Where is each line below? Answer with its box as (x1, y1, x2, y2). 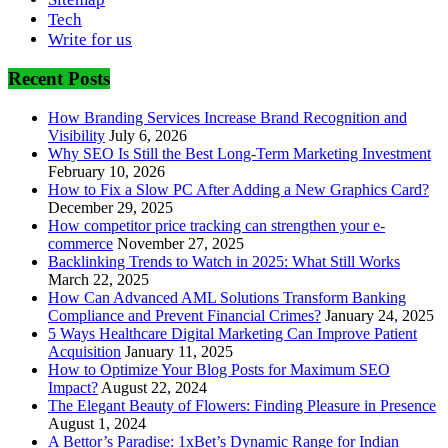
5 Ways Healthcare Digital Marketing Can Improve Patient (48, 325, 417, 342)
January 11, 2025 (125, 343, 233, 360)
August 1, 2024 (48, 415, 146, 432)
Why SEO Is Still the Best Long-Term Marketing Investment (48, 145, 431, 162)
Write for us (48, 29, 132, 49)
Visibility (48, 127, 105, 144)
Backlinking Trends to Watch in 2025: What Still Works (48, 253, 400, 270)
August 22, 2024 (101, 379, 207, 396)
